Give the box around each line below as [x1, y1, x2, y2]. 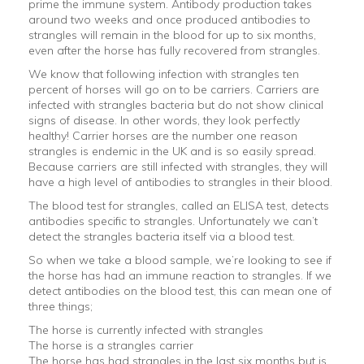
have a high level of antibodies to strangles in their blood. [28, 175, 332, 189]
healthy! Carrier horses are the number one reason [28, 128, 297, 143]
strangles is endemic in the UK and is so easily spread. [28, 144, 316, 158]
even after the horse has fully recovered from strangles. [28, 43, 320, 58]
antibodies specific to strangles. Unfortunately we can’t [28, 214, 318, 228]
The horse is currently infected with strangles [28, 323, 263, 337]
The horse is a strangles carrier [28, 338, 193, 353]
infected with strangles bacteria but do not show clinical [28, 97, 323, 112]
